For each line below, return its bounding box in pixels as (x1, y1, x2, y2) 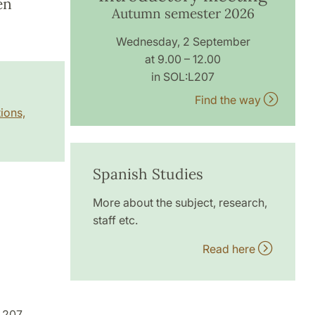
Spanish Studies (93, 164, 204, 184)
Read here (202, 241, 258, 256)
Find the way (194, 92, 264, 107)
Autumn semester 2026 (111, 4, 255, 22)
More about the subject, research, (93, 195, 268, 210)
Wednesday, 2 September (115, 34, 250, 49)
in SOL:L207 (151, 69, 215, 84)
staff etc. (93, 212, 139, 227)
